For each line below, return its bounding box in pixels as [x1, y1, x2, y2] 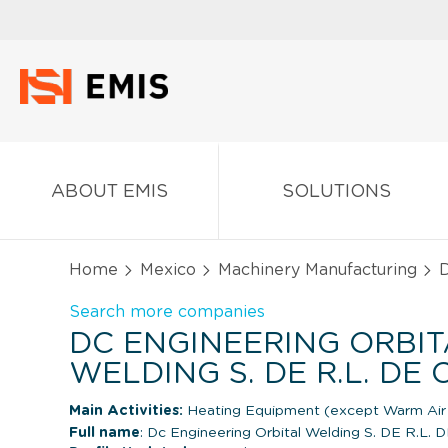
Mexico [140, 261, 196, 278]
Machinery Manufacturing [218, 261, 417, 278]
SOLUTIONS [281, 182, 391, 201]
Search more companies [69, 303, 265, 320]
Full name [69, 425, 140, 440]
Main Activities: [69, 403, 183, 418]
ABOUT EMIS [50, 182, 168, 201]
